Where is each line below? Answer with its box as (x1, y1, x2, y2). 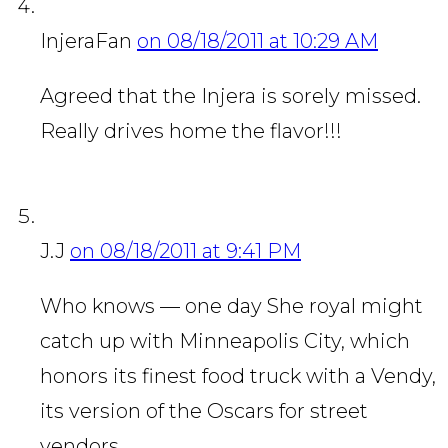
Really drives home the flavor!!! (40, 119, 342, 144)
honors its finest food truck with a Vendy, (40, 364, 436, 389)
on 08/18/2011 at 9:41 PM (70, 239, 301, 264)
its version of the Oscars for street (40, 399, 368, 424)
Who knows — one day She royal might (40, 294, 423, 319)
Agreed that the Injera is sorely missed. (40, 84, 421, 109)
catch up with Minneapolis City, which (40, 329, 410, 354)
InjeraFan (40, 29, 132, 54)
